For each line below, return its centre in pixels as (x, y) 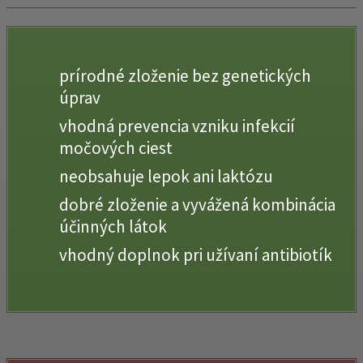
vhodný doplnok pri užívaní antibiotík (196, 254)
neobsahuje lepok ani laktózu (166, 176)
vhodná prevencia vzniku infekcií (177, 126)
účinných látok (113, 226)
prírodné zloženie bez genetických (185, 75)
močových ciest (116, 147)
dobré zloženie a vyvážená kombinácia (197, 204)
